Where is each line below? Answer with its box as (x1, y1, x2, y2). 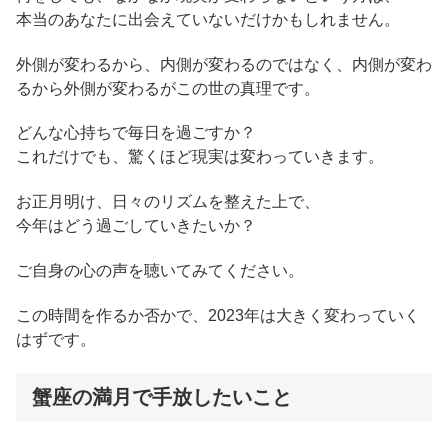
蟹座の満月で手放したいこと (32, 385, 292, 408)
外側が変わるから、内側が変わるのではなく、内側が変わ (16, 55, 432, 73)
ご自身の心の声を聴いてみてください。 (16, 261, 304, 279)
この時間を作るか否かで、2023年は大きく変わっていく (16, 306, 420, 324)
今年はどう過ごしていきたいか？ (16, 217, 256, 235)
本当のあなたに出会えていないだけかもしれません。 (16, 10, 400, 28)
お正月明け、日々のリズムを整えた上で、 (16, 193, 320, 211)
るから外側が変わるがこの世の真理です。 (16, 79, 320, 97)
